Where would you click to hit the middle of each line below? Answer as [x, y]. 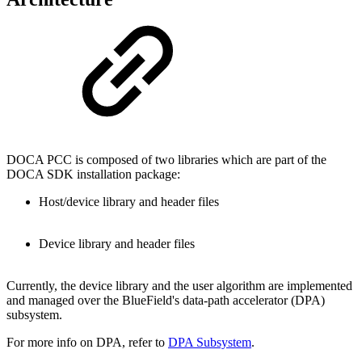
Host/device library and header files [129, 202]
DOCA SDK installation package [92, 175]
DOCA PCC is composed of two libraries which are [141, 160]
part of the [301, 160]
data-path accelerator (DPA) [254, 301]
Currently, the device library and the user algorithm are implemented [179, 286]
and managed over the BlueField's [95, 301]
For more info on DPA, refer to [87, 343]
